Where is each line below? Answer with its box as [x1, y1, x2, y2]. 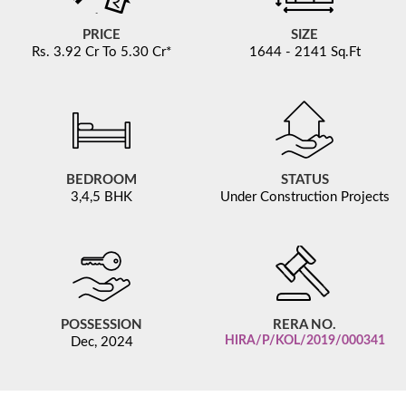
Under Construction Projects [219, 189, 390, 204]
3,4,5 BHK [71, 189, 132, 204]
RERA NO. [273, 317, 336, 332]
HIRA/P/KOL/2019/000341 [224, 333, 385, 347]
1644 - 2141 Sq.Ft [248, 44, 361, 59]
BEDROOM [66, 172, 137, 187]
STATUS [280, 172, 329, 187]
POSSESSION [61, 317, 142, 332]
